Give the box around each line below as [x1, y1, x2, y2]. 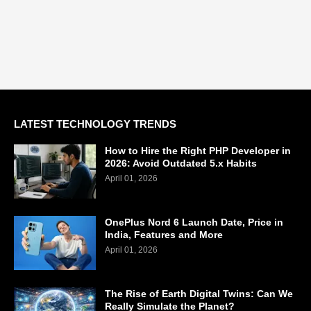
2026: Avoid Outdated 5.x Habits [105, 157, 257, 169]
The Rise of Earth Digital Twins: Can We [105, 287, 293, 299]
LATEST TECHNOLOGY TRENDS [14, 117, 176, 130]
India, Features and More [105, 228, 223, 240]
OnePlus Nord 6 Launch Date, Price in [105, 216, 283, 228]
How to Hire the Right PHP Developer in [105, 144, 291, 156]
